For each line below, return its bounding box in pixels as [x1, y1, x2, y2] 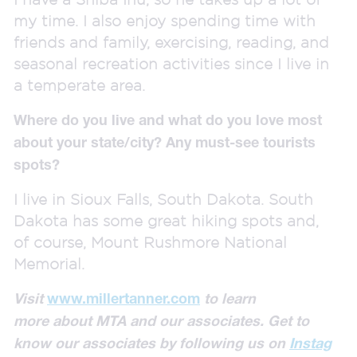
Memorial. [14, 254, 84, 273]
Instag [289, 334, 331, 351]
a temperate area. [14, 76, 150, 94]
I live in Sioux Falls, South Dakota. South [14, 190, 313, 208]
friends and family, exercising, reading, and [14, 33, 329, 51]
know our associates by [14, 334, 175, 351]
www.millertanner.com [47, 289, 200, 307]
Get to [268, 312, 309, 329]
